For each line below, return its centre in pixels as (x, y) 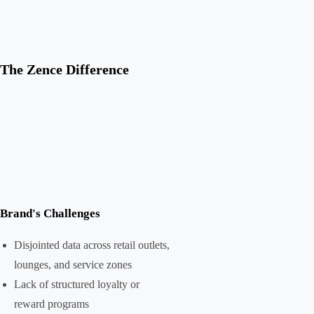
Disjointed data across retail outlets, (92, 245)
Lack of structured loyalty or (77, 284)
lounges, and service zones (73, 265)
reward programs (52, 304)
